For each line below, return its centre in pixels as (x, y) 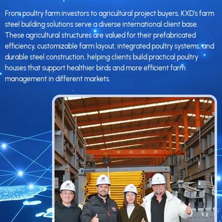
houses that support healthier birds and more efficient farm (95, 68)
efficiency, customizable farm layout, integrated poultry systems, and (110, 46)
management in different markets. (58, 79)
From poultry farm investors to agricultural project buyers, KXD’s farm (110, 13)
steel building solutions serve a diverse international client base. (102, 24)
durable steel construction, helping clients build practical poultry (102, 57)
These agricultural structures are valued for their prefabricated (100, 35)
